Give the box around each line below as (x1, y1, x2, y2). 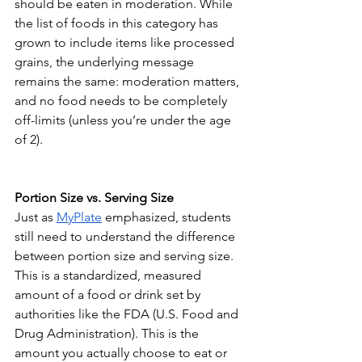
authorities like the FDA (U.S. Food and (15, 306, 242, 322)
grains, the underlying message (15, 54, 197, 70)
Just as (15, 209, 57, 225)
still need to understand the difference (15, 229, 238, 245)
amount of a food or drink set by (15, 287, 204, 303)
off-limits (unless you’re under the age (15, 112, 234, 128)
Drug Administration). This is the (15, 326, 202, 342)
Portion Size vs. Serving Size (15, 190, 174, 206)
